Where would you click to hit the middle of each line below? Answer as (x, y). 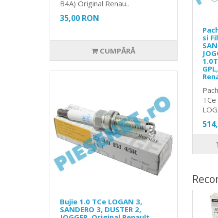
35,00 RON (80, 18)
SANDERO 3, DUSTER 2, (100, 209)
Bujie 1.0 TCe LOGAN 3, (101, 201)
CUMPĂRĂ (117, 50)
